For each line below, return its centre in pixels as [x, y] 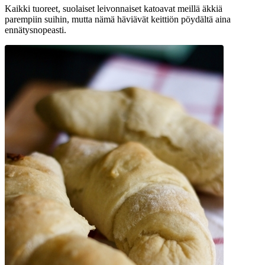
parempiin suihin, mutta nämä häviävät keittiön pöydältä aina [118, 19]
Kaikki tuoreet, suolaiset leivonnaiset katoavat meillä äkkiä [114, 8]
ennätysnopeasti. [35, 30]
